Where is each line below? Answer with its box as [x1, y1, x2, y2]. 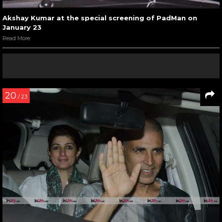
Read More [2, 35, 30, 42]
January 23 [2, 23, 42, 32]
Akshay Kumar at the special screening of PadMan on [2, 14, 197, 22]
